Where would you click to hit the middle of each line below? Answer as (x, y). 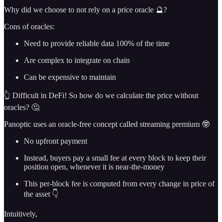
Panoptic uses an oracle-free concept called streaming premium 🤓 (107, 124)
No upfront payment (55, 141)
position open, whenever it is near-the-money (94, 166)
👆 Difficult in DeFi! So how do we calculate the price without (101, 95)
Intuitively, (21, 214)
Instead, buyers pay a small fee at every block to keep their (115, 158)
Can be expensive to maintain (70, 77)
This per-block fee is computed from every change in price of (119, 183)
